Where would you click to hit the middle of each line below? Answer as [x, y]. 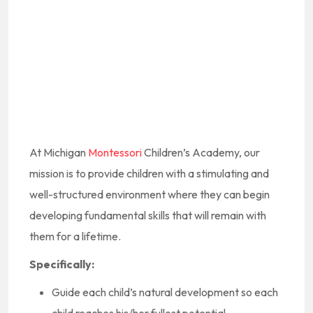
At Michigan [59, 153]
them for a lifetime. [75, 236]
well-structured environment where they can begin [150, 195]
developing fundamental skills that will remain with [148, 216]
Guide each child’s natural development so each [165, 292]
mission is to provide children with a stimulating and [149, 174]
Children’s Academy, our [201, 153]
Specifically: [62, 264]
